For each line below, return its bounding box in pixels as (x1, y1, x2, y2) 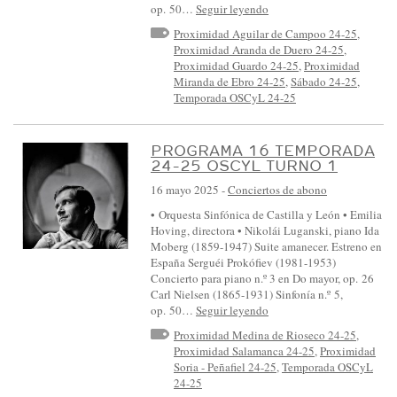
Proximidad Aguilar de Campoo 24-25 (174, 25, 357, 42)
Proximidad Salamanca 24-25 (174, 343, 315, 360)
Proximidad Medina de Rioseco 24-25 (174, 327, 356, 344)
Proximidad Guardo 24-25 (174, 57, 299, 74)
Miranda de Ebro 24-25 (174, 73, 285, 90)
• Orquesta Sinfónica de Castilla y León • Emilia (151, 206, 382, 223)
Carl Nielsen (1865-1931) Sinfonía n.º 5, (151, 286, 343, 303)
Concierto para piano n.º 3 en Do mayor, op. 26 (151, 270, 374, 287)
